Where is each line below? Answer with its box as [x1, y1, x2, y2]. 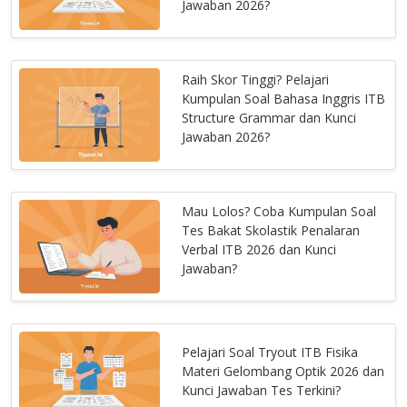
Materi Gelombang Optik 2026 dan [182, 362, 385, 381]
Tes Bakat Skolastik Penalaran [182, 221, 361, 239]
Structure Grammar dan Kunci [182, 108, 357, 126]
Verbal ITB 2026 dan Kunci [182, 240, 337, 258]
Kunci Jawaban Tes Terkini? [182, 382, 342, 400]
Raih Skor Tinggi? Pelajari [182, 70, 330, 88]
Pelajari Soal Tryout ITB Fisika [182, 343, 359, 362]
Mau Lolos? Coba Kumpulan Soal [182, 202, 377, 220]
